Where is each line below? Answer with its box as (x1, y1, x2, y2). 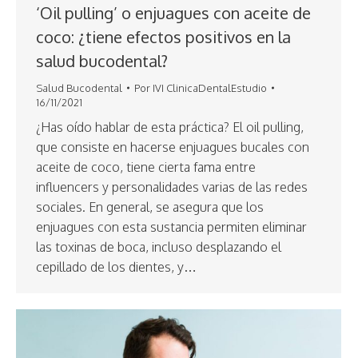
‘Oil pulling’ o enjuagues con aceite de (36, 2, 311, 23)
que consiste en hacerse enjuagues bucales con (36, 138, 309, 155)
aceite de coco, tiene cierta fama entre (36, 158, 256, 175)
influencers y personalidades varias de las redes (36, 178, 308, 195)
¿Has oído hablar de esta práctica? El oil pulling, (36, 118, 304, 135)
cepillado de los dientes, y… (36, 258, 197, 275)
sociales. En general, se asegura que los (36, 198, 264, 215)
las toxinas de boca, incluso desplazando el (36, 238, 281, 255)
